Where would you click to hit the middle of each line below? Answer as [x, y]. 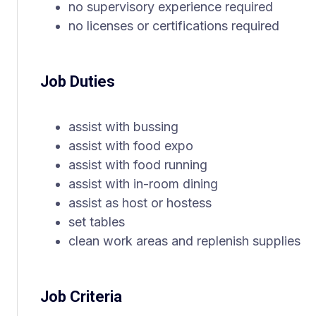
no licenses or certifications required [174, 26]
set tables [97, 222]
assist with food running [138, 165]
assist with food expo [131, 146]
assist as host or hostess [140, 203]
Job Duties [78, 81]
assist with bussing [123, 127]
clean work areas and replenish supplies [184, 241]
